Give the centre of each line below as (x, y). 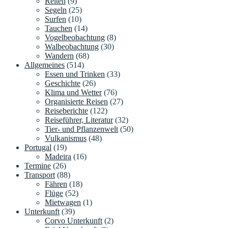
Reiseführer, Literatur (79, 120)
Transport (40, 175)
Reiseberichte (66, 111)
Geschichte (63, 83)
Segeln (56, 10)
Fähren (56, 184)
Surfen (55, 19)
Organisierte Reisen (76, 102)
